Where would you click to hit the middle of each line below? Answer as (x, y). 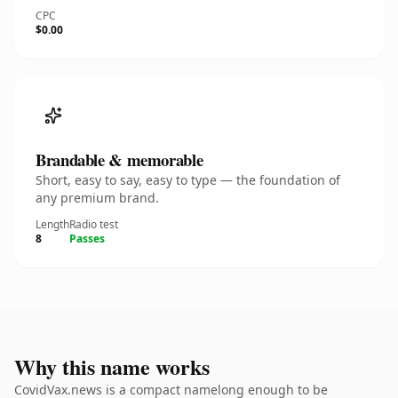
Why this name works (112, 366)
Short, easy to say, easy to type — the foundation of (188, 180)
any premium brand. (97, 198)
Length (52, 224)
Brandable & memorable (119, 159)
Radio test (94, 224)
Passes (87, 239)
